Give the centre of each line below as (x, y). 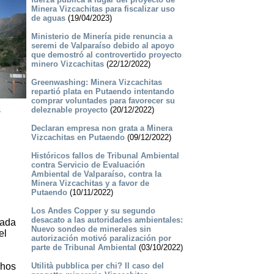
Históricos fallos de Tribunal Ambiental (105, 156)
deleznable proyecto (69, 110)
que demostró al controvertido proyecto (106, 55)
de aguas (48, 18)
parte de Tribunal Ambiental (83, 248)
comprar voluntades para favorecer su (103, 101)
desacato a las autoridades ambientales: (107, 220)
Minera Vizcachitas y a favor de (90, 183)
